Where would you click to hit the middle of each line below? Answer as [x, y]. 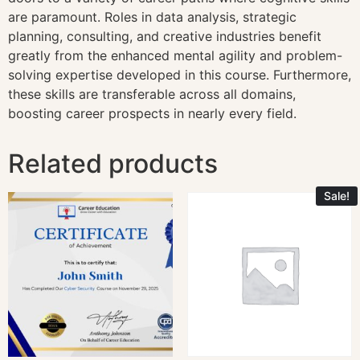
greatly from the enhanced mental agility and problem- [175, 55]
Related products [113, 163]
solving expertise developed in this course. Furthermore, [180, 74]
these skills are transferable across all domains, [152, 94]
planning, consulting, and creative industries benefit [165, 36]
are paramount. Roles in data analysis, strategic [152, 16]
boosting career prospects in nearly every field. [152, 113]
